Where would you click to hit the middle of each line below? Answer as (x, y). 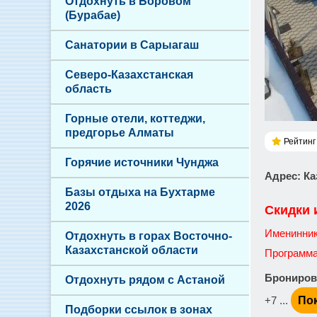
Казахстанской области (132, 250)
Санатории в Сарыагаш (132, 45)
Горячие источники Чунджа (142, 162)
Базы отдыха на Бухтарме (140, 192)
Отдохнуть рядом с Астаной (145, 280)
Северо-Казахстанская (129, 75)
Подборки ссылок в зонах (139, 310)
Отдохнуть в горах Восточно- (149, 236)
